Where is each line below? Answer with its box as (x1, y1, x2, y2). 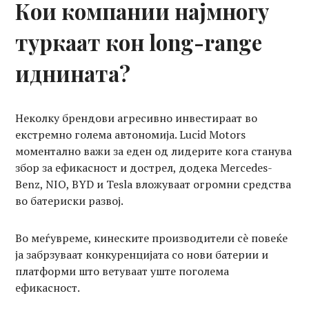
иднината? (15, 58, 131, 88)
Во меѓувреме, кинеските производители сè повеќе (15, 230, 288, 246)
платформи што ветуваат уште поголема (15, 263, 230, 279)
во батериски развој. (15, 192, 124, 208)
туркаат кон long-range (15, 27, 263, 57)
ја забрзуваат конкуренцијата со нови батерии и (15, 246, 269, 262)
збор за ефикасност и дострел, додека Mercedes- (15, 159, 273, 175)
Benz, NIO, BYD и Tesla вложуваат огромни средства (15, 176, 292, 192)
